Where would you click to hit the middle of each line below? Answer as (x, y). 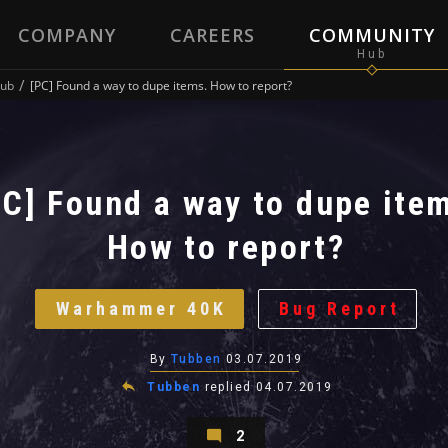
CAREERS (212, 35)
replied (230, 387)
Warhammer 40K (141, 308)
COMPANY (66, 35)
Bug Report (339, 308)
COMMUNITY (371, 35)
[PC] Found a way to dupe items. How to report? (161, 85)
